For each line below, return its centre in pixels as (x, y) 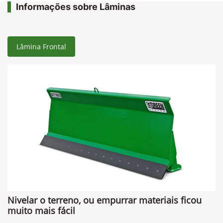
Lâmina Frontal (41, 46)
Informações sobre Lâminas (76, 6)
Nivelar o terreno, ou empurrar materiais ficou (105, 200)
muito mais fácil (41, 210)
